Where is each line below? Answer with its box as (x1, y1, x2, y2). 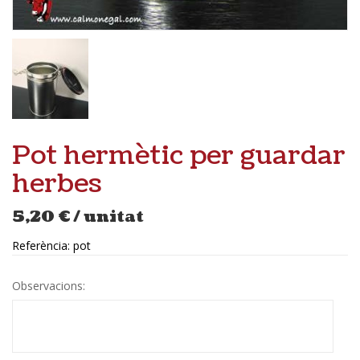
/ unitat (73, 206, 144, 227)
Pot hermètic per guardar (12, 137, 346, 174)
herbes (12, 165, 101, 202)
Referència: (12, 237, 73, 253)
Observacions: (12, 277, 88, 293)
